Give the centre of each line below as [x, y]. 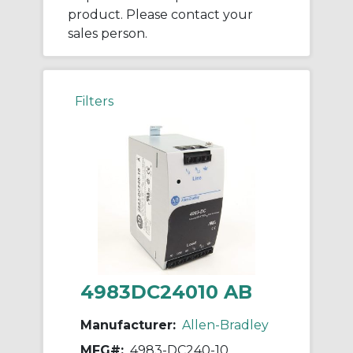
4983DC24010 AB [166, 292]
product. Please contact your [160, 15]
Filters [94, 102]
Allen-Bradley [225, 325]
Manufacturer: [128, 325]
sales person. [108, 34]
